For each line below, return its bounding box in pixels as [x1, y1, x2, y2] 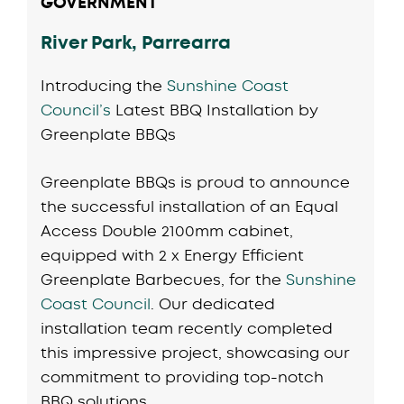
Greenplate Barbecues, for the [41, 269, 287, 289]
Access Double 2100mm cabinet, [41, 220, 294, 241]
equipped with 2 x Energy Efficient [41, 244, 305, 265]
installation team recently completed [41, 317, 334, 338]
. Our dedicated [151, 293, 276, 314]
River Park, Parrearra [41, 31, 232, 55]
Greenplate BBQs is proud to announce [41, 171, 351, 192]
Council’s [41, 100, 112, 120]
